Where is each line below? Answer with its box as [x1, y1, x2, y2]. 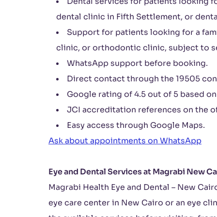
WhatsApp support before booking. [67, 58, 208, 68]
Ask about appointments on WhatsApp [48, 136, 201, 146]
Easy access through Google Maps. [67, 120, 205, 130]
